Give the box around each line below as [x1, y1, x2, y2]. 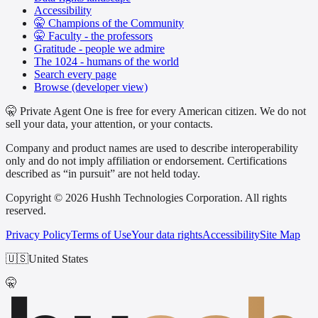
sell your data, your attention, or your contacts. [6, 118, 213, 131]
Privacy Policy [6, 229, 71, 241]
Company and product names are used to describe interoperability [6, 142, 298, 155]
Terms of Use [71, 229, 131, 241]
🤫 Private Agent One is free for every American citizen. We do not [6, 105, 306, 118]
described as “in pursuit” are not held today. [6, 168, 200, 180]
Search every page [34, 68, 116, 81]
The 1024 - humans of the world [34, 55, 179, 68]
